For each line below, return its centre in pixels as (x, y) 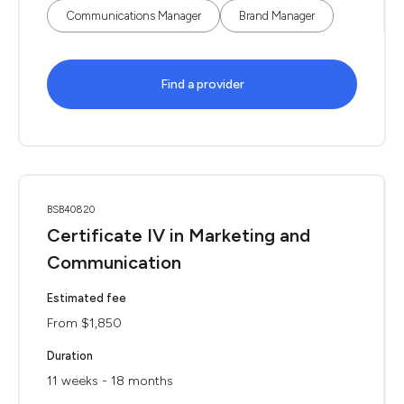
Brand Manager (277, 16)
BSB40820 (71, 210)
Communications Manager (133, 16)
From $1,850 (84, 323)
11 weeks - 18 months (110, 381)
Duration (70, 356)
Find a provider (202, 84)
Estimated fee (87, 298)
